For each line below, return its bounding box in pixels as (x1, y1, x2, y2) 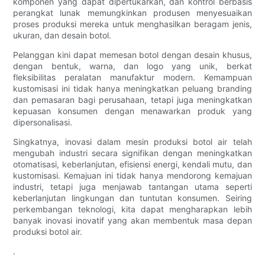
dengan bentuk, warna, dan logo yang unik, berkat (13, 61, 252, 72)
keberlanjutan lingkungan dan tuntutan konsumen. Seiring (13, 193, 252, 203)
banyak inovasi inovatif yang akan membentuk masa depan (13, 215, 252, 226)
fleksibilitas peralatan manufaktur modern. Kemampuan (13, 72, 252, 83)
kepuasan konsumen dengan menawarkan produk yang (13, 106, 252, 117)
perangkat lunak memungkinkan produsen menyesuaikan (13, 8, 252, 18)
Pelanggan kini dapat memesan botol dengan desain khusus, (13, 50, 252, 60)
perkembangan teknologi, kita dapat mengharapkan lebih (13, 204, 252, 215)
